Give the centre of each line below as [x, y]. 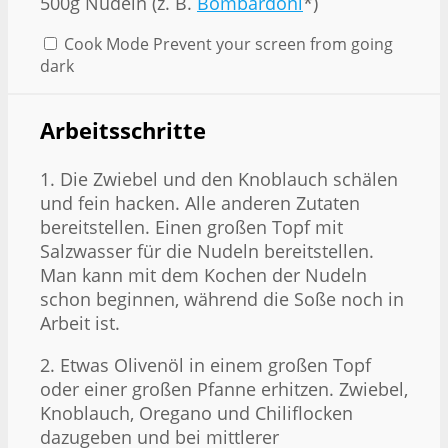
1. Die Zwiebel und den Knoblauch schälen [219, 178]
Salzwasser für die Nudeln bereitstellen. [207, 250]
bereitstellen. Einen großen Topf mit [191, 226]
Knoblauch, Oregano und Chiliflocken [196, 412]
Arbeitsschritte [123, 131]
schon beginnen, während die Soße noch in [222, 298]
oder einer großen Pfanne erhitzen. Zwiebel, [224, 388]
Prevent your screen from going [273, 43]
